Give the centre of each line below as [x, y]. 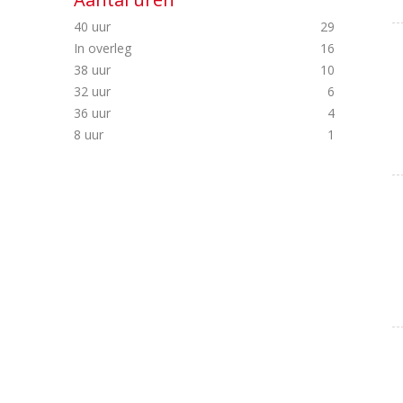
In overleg [104, 48]
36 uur [94, 113]
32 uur [94, 91]
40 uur [94, 27]
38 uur [94, 70]
